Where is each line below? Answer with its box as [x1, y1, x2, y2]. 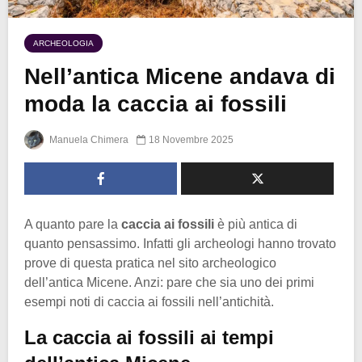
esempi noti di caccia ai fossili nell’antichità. [24, 295, 274, 309]
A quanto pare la [24, 217, 121, 232]
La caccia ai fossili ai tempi [24, 326, 274, 349]
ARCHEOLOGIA [33, 38, 94, 48]
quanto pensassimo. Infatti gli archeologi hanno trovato [24, 237, 336, 251]
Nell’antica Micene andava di [24, 63, 335, 89]
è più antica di [214, 217, 297, 232]
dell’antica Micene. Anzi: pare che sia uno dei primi [24, 276, 314, 290]
